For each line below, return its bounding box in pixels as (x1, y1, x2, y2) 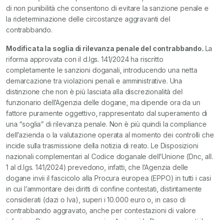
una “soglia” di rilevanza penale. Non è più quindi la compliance (6, 120, 207, 128)
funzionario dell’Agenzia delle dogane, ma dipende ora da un (6, 98, 200, 107)
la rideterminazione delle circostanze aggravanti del (6, 15, 170, 23)
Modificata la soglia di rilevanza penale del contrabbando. (6, 44, 205, 53)
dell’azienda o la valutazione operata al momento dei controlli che (6, 131, 214, 139)
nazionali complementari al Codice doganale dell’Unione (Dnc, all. (6, 152, 213, 161)
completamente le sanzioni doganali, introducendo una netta (6, 66, 197, 74)
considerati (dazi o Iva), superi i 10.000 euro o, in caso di (6, 195, 186, 204)
